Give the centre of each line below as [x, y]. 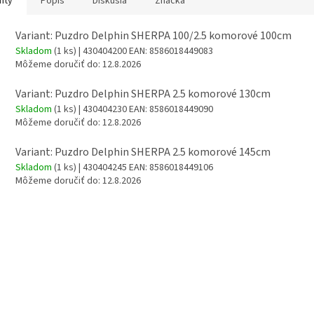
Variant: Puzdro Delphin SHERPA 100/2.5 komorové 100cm [153, 36]
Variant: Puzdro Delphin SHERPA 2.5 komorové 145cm [143, 152]
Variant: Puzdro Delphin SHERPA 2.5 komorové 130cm [143, 94]
